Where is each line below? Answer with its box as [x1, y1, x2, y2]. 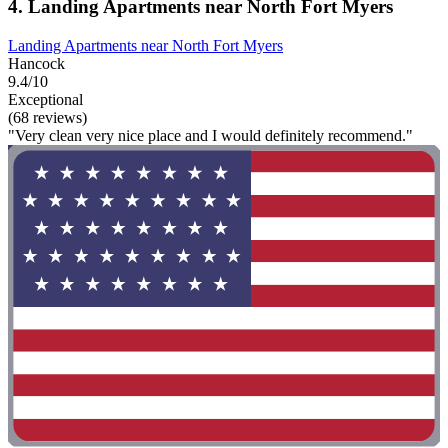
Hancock [8, 54, 65, 72]
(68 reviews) [8, 108, 87, 126]
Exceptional [8, 90, 83, 108]
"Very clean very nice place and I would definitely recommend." [8, 126, 413, 144]
